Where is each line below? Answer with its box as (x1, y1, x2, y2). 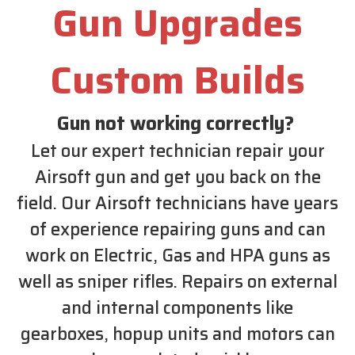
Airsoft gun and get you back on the (34, 162, 321, 191)
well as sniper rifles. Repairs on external (17, 267, 338, 296)
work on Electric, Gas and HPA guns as (25, 241, 330, 269)
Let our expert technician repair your (30, 136, 325, 165)
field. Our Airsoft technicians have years (17, 189, 338, 217)
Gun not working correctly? (56, 108, 299, 139)
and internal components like (62, 293, 293, 322)
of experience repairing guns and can (29, 215, 326, 243)
